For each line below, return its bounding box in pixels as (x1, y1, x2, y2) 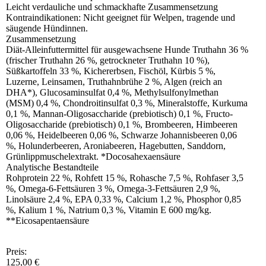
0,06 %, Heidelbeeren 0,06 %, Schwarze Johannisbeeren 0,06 (6, 129, 237, 140)
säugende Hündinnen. (6, 23, 88, 33)
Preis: (6, 246, 27, 256)
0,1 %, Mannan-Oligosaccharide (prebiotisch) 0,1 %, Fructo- (6, 108, 233, 119)
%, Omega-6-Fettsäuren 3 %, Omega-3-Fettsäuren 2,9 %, (6, 183, 220, 194)
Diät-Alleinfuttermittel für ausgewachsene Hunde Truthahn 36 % (6, 44, 248, 55)
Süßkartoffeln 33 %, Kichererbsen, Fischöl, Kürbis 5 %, (6, 65, 216, 76)
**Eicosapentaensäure (6, 215, 89, 226)
